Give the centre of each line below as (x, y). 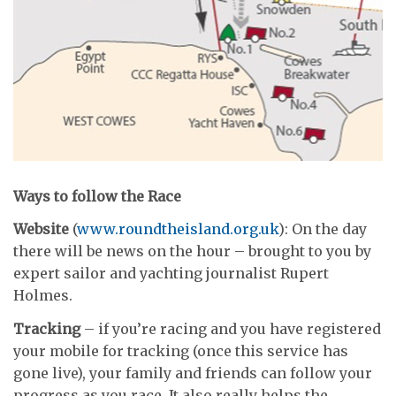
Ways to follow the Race (97, 196)
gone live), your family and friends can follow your (193, 373)
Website (41, 229)
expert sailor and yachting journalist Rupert (171, 274)
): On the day (323, 229)
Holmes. (43, 296)
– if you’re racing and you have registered (231, 328)
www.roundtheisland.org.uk (178, 229)
